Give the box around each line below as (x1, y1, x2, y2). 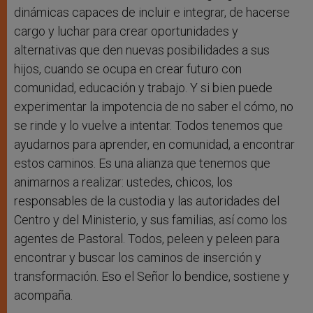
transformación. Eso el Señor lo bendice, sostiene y (14, 269, 289, 284)
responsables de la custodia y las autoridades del (14, 194, 279, 209)
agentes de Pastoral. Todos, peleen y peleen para (14, 231, 279, 247)
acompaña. (14, 288, 73, 303)
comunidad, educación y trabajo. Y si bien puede (14, 80, 272, 96)
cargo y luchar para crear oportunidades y (14, 24, 238, 39)
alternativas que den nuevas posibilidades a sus (14, 43, 270, 58)
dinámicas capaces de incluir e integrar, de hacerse (14, 5, 290, 20)
